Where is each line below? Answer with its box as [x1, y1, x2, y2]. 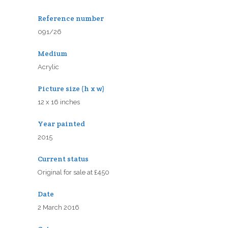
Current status [38, 154, 89, 164]
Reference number [38, 14, 104, 23]
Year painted [38, 119, 85, 129]
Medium [38, 49, 67, 59]
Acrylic [38, 63, 59, 71]
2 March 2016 [38, 204, 79, 212]
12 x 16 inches [38, 98, 80, 106]
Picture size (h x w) [38, 84, 105, 94]
